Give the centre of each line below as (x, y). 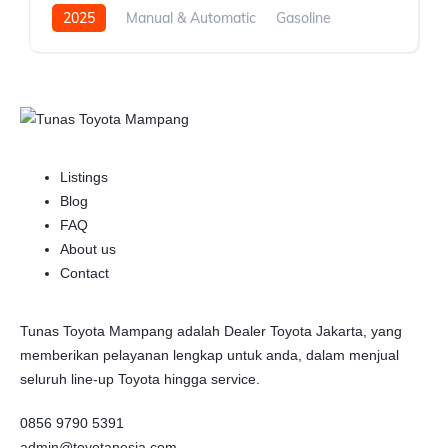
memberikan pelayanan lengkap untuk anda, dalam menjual (209, 354)
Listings (84, 176)
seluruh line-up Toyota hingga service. (140, 378)
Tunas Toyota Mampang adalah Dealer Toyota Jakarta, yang (211, 330)
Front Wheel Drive (111, 46)
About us (88, 248)
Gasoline (303, 18)
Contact (84, 272)
